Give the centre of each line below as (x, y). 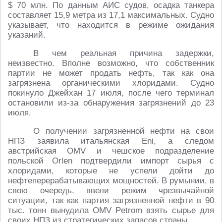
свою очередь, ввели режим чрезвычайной (111, 191)
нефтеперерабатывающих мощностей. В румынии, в (111, 181)
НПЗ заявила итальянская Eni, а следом (111, 141)
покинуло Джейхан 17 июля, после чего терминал (111, 93)
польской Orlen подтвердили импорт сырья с (111, 161)
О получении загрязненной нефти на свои (124, 131)
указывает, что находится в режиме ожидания (111, 25)
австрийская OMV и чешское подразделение (111, 151)
